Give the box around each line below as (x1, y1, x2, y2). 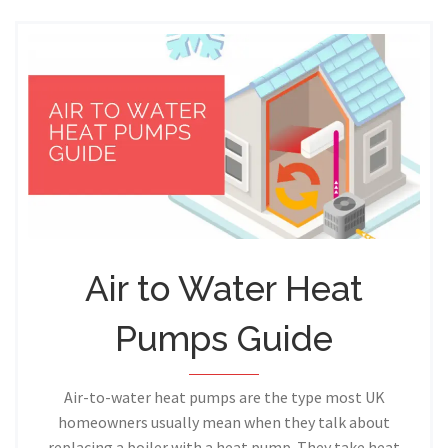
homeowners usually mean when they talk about (58, 411, 390, 432)
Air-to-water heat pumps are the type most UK (63, 386, 385, 407)
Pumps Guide (115, 317, 333, 359)
